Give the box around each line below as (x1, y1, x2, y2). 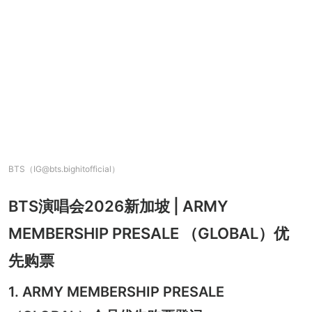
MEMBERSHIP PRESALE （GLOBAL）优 (8, 224, 289, 242)
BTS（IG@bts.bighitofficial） (8, 163, 120, 174)
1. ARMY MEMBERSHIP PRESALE (8, 283, 224, 300)
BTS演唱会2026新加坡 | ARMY (8, 196, 228, 215)
